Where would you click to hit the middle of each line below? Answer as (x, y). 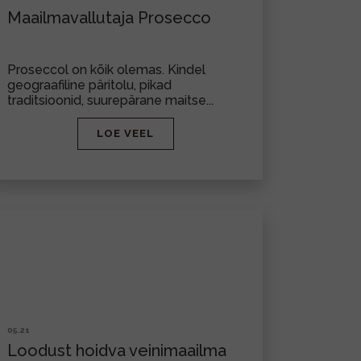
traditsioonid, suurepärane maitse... (110, 100)
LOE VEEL (125, 133)
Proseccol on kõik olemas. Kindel (106, 70)
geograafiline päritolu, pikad (89, 85)
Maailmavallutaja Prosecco (109, 18)
